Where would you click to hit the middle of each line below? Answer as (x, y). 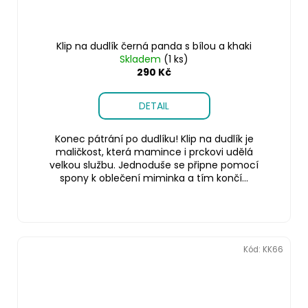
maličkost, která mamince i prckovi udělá (154, 152)
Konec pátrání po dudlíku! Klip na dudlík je (154, 139)
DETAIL (154, 106)
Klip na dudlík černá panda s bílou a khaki (154, 46)
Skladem (142, 59)
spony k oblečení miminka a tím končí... (154, 178)
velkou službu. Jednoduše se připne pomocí (154, 165)
